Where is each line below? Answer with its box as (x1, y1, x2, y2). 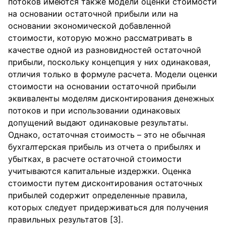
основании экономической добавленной (8, 21, 171, 31)
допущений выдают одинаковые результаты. (8, 118, 188, 128)
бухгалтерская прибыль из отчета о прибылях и (8, 142, 201, 152)
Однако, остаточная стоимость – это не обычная (8, 130, 205, 140)
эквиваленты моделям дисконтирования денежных (8, 93, 214, 103)
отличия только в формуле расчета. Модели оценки (8, 69, 217, 79)
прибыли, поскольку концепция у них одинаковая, (8, 57, 210, 67)
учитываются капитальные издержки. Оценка (8, 166, 191, 176)
